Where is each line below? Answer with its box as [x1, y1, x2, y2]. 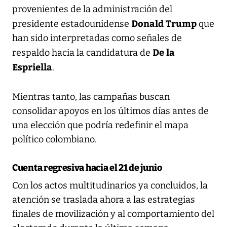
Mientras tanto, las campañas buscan [12, 91, 170, 102]
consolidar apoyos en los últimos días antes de [12, 105, 209, 117]
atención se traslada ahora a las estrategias [12, 194, 195, 205]
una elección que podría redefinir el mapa [12, 119, 188, 131]
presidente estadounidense [12, 18, 131, 29]
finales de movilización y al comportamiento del [12, 208, 214, 219]
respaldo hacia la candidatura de [12, 47, 153, 58]
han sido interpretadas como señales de [12, 32, 182, 44]
